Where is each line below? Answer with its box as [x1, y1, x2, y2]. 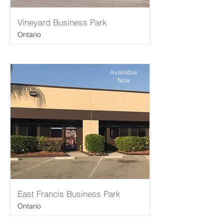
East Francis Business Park [17, 188, 120, 199]
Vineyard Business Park [17, 17, 107, 27]
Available [110, 68, 137, 76]
